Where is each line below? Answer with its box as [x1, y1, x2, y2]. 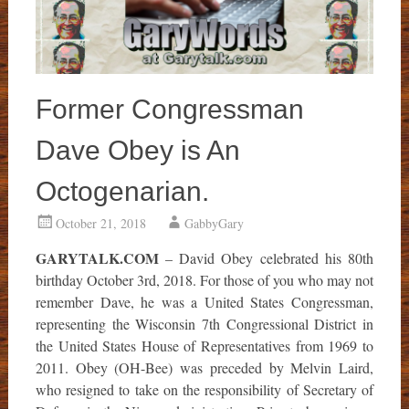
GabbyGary [184, 214, 244, 232]
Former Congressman [35, 93, 304, 124]
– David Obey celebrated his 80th [158, 247, 374, 267]
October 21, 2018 [55, 214, 146, 232]
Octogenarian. [35, 175, 209, 206]
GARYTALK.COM [35, 246, 159, 268]
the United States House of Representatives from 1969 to [35, 335, 374, 355]
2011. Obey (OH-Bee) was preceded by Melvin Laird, [35, 357, 374, 377]
